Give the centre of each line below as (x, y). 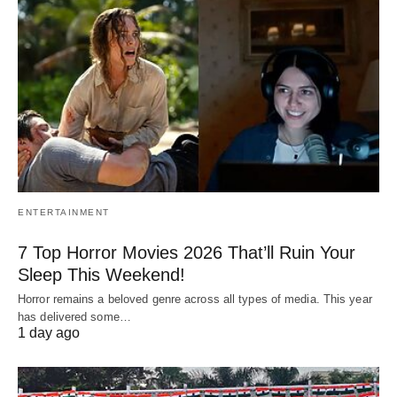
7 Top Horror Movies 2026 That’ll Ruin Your (187, 253)
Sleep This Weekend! (101, 275)
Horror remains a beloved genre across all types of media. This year (195, 300)
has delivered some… (74, 317)
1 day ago (49, 333)
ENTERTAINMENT (64, 213)
